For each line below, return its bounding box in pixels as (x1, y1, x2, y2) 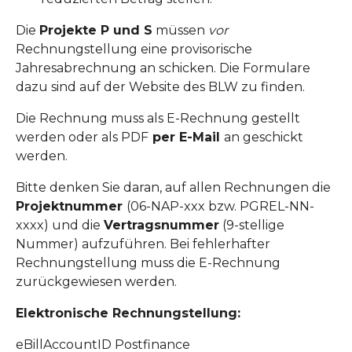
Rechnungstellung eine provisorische (16, 42, 252, 57)
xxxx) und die (16, 218, 104, 233)
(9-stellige (219, 218, 284, 233)
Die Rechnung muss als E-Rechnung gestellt (16, 111, 300, 126)
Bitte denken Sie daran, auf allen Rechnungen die (16, 180, 331, 195)
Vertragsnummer (104, 218, 219, 233)
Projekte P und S (39, 23, 152, 38)
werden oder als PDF (16, 130, 148, 145)
